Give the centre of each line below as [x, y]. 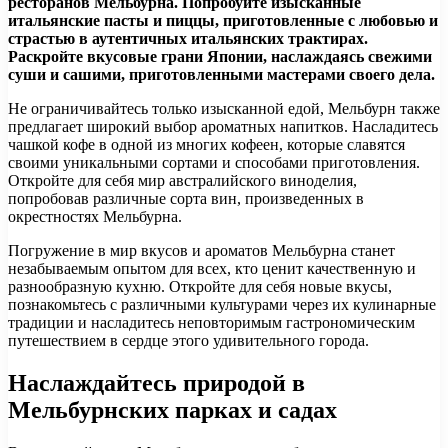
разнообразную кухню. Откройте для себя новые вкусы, [200, 287]
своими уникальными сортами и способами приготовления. [214, 163]
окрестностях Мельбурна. [95, 217]
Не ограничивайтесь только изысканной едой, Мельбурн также [224, 109]
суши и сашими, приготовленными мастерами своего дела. [221, 75]
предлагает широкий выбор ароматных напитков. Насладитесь [223, 127]
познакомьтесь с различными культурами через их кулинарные [222, 305]
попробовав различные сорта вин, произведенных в [186, 199]
